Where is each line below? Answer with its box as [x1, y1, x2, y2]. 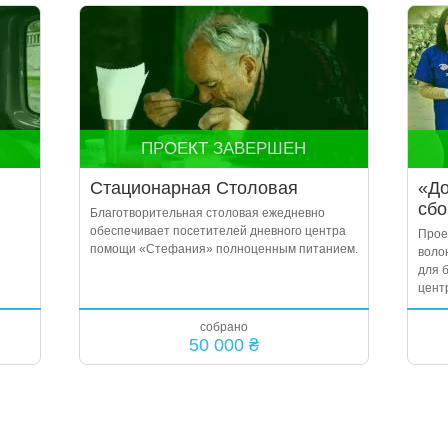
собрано [200, 320, 248, 334]
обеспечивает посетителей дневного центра [89, 224, 346, 238]
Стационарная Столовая [89, 178, 298, 198]
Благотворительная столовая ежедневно [89, 206, 325, 220]
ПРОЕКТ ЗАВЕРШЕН [141, 139, 306, 158]
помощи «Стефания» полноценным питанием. [89, 242, 358, 256]
